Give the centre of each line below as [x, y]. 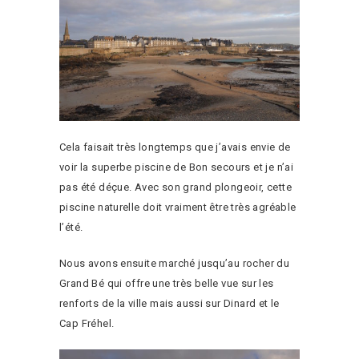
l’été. [71, 227]
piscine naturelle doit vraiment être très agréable [178, 207]
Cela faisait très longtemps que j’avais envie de [175, 147]
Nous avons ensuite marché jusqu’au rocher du [175, 263]
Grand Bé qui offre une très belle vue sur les [167, 283]
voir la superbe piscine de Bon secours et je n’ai [177, 167]
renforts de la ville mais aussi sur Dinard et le [169, 303]
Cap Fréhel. [87, 323]
